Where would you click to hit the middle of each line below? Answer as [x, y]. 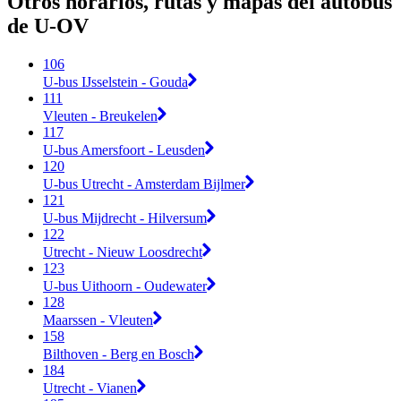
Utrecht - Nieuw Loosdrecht [123, 252]
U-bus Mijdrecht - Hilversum [125, 218]
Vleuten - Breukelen [100, 115]
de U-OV [48, 26]
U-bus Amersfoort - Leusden [124, 149]
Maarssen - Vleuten [98, 320]
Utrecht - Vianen [90, 388]
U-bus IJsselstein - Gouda [115, 81]
